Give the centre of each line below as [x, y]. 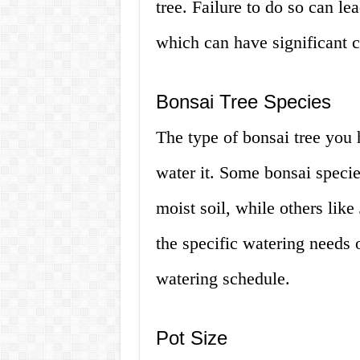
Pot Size [191, 338]
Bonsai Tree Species [243, 102]
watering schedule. [223, 279]
